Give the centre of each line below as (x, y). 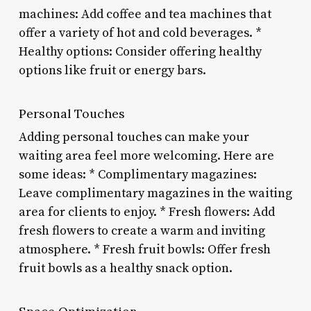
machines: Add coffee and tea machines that (145, 14)
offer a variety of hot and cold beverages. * (140, 33)
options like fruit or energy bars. (112, 70)
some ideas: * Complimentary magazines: (137, 174)
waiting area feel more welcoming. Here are (146, 155)
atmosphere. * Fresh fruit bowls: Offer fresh (144, 249)
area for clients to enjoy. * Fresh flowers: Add (146, 212)
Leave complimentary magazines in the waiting (155, 193)
